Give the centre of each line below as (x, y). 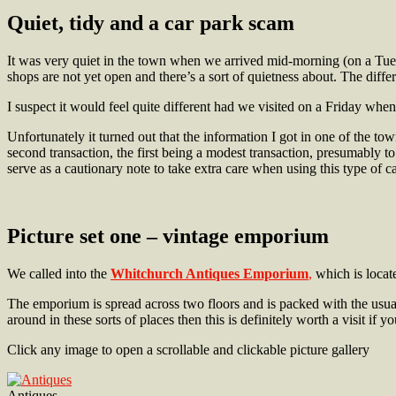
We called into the (59, 273)
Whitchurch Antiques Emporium (209, 273)
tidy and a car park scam (182, 23)
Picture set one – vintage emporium (168, 236)
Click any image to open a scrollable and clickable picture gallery (188, 349)
